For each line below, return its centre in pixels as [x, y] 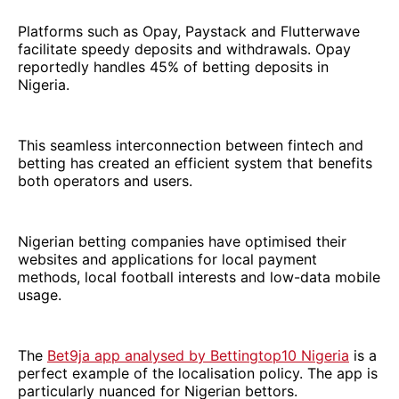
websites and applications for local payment [167, 259]
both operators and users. [105, 180]
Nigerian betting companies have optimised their [182, 241]
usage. [40, 294]
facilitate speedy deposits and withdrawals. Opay [184, 49]
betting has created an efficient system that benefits [195, 163]
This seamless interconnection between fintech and [191, 145]
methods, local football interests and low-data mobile [199, 277]
